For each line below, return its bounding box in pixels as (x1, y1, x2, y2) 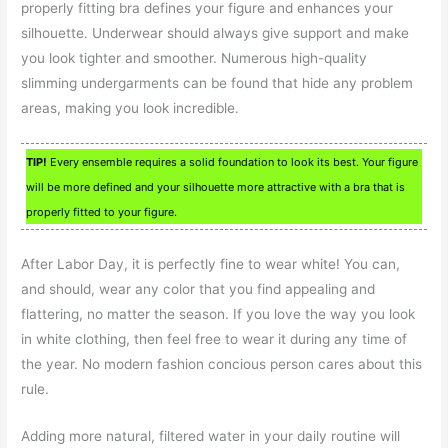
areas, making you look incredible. (21, 100, 240, 117)
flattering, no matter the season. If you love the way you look (21, 306, 416, 322)
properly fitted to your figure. (26, 205, 178, 220)
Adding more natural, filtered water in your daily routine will (21, 427, 401, 444)
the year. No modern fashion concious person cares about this (21, 356, 423, 372)
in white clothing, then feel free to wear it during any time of (21, 331, 408, 347)
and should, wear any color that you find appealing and (21, 281, 376, 297)
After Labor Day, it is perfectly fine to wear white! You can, (21, 256, 401, 272)
